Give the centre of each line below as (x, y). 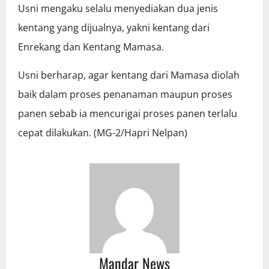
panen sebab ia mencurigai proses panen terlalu (128, 114)
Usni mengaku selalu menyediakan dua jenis (118, 9)
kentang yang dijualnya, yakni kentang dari (114, 28)
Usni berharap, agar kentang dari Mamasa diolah (129, 75)
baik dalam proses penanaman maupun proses (125, 95)
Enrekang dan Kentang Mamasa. (91, 47)
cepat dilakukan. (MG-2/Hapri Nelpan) (103, 133)
